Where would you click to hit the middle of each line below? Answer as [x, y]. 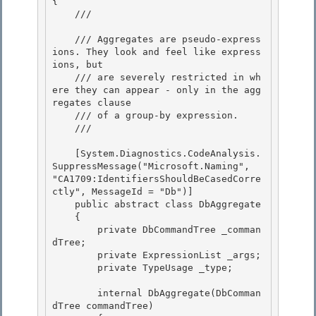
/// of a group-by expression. [63, 116]
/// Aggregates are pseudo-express [63, 39]
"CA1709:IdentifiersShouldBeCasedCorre [157, 179]
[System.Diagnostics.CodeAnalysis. [63, 154]
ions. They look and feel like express [157, 52]
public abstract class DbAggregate [63, 205]
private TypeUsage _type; [75, 268]
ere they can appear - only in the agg [157, 90]
